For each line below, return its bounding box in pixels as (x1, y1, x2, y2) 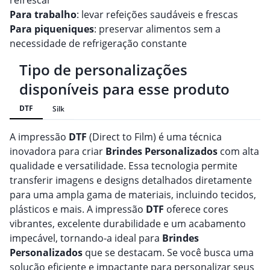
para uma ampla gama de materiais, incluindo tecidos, (10, 188, 256, 202)
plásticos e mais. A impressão (10, 202, 146, 216)
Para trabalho (10, 8, 77, 22)
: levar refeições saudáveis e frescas (77, 8, 238, 22)
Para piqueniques (10, 22, 94, 36)
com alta (218, 145, 259, 159)
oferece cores (164, 202, 228, 216)
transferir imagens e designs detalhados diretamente (10, 174, 252, 187)
